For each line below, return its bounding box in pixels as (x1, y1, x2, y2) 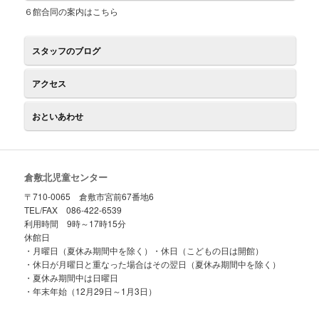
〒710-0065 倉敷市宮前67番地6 (24, 190, 155, 203)
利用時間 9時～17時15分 (24, 217, 127, 230)
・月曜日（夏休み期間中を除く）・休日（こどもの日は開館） (24, 244, 264, 257)
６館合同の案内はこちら (24, 4, 119, 17)
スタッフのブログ (32, 43, 101, 57)
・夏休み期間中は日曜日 (24, 271, 119, 284)
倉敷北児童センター (24, 170, 108, 184)
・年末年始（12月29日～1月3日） (24, 285, 157, 298)
